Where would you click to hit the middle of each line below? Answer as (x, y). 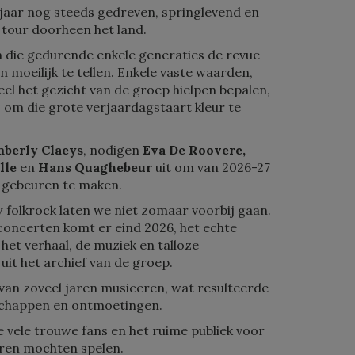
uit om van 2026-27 (212, 167)
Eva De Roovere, (195, 150)
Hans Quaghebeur (95, 167)
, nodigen (113, 150)
